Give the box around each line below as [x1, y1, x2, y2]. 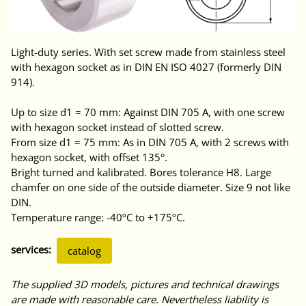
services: [11, 242, 51, 256]
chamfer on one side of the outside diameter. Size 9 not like [11, 180, 290, 194]
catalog [68, 243, 101, 258]
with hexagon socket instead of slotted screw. [11, 120, 224, 134]
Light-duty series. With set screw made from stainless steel [11, 44, 286, 59]
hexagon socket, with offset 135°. [11, 150, 167, 164]
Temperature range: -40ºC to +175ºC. [11, 210, 185, 224]
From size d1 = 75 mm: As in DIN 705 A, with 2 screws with [11, 135, 289, 149]
